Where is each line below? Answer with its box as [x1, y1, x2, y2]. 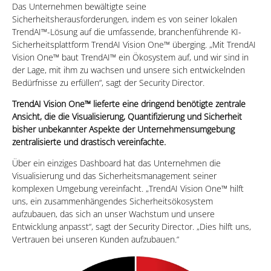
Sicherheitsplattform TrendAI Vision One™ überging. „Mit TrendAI [12, 39, 256, 50]
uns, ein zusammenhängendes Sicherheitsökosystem [12, 195, 213, 207]
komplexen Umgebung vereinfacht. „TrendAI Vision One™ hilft [12, 183, 244, 194]
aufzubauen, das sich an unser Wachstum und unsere [12, 208, 215, 220]
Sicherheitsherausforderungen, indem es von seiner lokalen [12, 13, 237, 25]
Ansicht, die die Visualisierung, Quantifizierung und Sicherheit [12, 111, 242, 122]
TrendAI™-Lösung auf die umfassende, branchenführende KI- [12, 26, 241, 38]
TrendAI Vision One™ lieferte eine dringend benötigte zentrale [12, 98, 246, 109]
